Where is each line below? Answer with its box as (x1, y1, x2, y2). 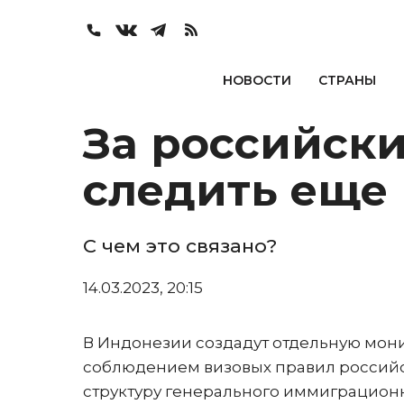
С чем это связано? (83, 234, 277, 257)
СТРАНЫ (317, 72, 376, 88)
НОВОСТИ (222, 72, 291, 88)
